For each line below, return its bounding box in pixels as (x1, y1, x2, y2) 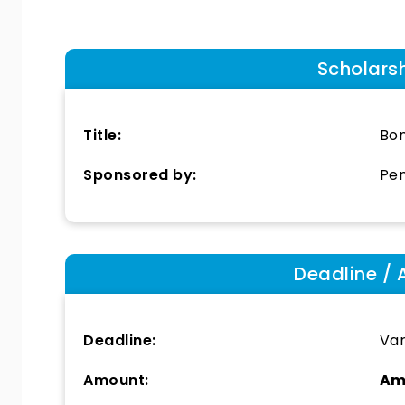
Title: (83, 125, 121, 146)
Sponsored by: (83, 165, 197, 185)
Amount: (83, 370, 149, 391)
